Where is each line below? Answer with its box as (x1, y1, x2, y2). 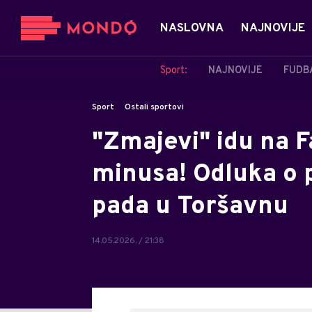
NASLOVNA (160, 21, 224, 36)
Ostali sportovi (125, 102, 184, 113)
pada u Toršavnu (92, 191, 288, 223)
